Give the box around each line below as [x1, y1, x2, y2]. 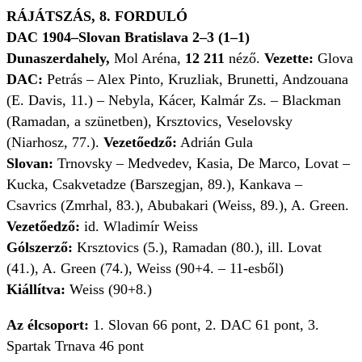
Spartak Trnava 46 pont [6, 338, 144, 354]
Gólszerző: [6, 239, 73, 255]
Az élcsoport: [6, 317, 93, 333]
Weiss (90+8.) [65, 281, 152, 297]
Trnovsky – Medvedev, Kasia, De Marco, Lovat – [57, 155, 350, 171]
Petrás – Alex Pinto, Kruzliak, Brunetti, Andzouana [47, 71, 348, 87]
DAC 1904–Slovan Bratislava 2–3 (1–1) [6, 29, 250, 45]
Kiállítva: [6, 281, 65, 297]
